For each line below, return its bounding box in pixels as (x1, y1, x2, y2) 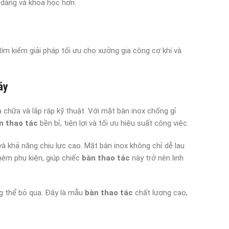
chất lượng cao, (133, 188, 188, 197)
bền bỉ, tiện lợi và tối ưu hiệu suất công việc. (38, 119, 189, 128)
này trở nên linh (130, 153, 184, 163)
